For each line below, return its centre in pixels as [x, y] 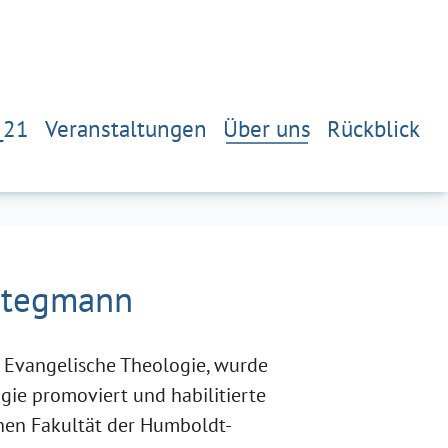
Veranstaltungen [126, 125]
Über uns [267, 125]
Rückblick [373, 125]
